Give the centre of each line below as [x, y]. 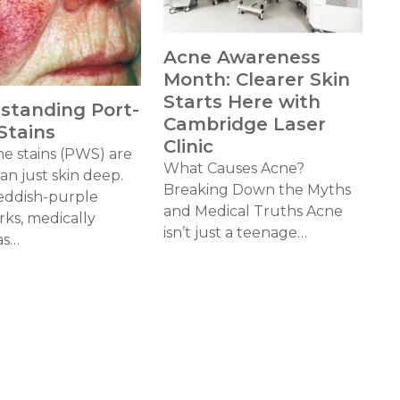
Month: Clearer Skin [257, 79]
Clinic [189, 146]
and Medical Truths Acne [254, 211]
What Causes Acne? [234, 168]
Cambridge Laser [245, 124]
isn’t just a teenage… [236, 232]
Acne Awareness [242, 57]
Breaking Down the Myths [258, 189]
